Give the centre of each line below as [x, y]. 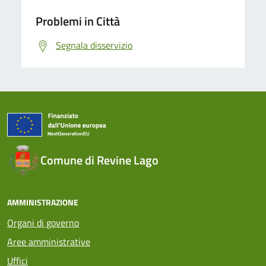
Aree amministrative [49, 241]
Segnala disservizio [94, 45]
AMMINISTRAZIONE [43, 202]
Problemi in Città [78, 21]
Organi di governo [43, 222]
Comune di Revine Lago [99, 160]
